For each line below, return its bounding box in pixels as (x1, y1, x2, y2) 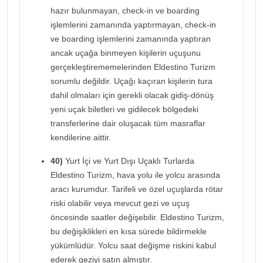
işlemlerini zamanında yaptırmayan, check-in (50, 19, 216, 29)
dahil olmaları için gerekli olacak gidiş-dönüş (50, 90, 214, 100)
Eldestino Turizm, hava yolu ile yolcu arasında (50, 170, 220, 180)
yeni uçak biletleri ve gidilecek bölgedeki (50, 104, 198, 114)
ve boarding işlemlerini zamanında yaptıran (50, 33, 211, 43)
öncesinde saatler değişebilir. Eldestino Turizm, (50, 212, 224, 222)
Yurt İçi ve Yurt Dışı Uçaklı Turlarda (63, 156, 194, 166)
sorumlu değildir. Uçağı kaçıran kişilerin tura (50, 76, 213, 86)
